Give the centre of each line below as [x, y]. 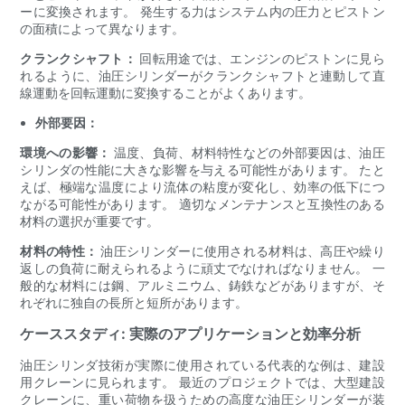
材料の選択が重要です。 [90, 221]
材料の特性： [61, 251]
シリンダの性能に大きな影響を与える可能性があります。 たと [202, 170]
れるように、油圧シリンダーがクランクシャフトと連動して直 [202, 76]
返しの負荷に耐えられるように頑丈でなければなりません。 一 [202, 268]
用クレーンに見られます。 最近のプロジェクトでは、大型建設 [202, 382]
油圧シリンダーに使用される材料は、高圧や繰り [243, 251]
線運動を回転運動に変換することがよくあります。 [166, 93]
